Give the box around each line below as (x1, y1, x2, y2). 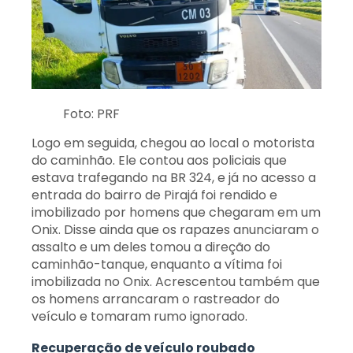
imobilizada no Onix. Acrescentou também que (32, 273, 320, 292)
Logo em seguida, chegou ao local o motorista (32, 134, 314, 153)
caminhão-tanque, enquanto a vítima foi (32, 255, 282, 274)
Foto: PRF (63, 105, 120, 124)
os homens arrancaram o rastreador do (32, 290, 280, 309)
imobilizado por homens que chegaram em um (32, 203, 321, 222)
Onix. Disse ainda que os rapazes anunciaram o (32, 221, 319, 240)
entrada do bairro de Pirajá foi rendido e (32, 186, 277, 205)
